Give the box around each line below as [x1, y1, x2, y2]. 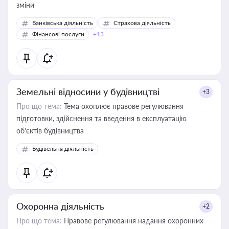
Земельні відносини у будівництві [16, 86, 159, 97]
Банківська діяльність [32, 19, 93, 27]
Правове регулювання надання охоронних [62, 216, 203, 225]
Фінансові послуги [32, 30, 84, 38]
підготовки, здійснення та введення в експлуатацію [16, 114, 187, 123]
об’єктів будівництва [16, 126, 84, 135]
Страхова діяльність [113, 19, 171, 27]
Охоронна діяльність [16, 200, 104, 212]
